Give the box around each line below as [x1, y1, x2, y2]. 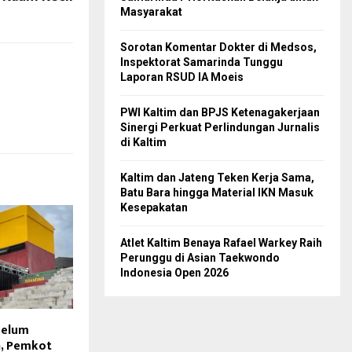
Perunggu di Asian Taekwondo [120, 251, 280, 265]
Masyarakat [120, 5, 182, 19]
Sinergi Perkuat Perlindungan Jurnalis [120, 121, 320, 134]
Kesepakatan [120, 201, 188, 214]
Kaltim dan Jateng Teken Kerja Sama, [120, 171, 314, 185]
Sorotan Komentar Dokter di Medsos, [120, 41, 317, 54]
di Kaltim [120, 136, 167, 149]
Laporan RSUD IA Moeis [120, 71, 244, 84]
